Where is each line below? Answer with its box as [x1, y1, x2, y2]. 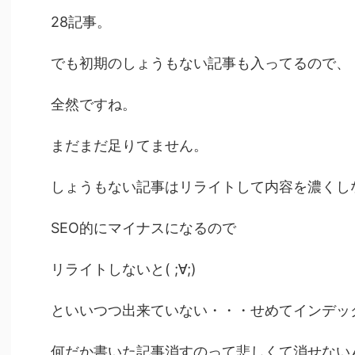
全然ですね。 [51, 95, 136, 113]
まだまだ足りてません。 [51, 136, 208, 154]
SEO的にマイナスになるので [51, 219, 236, 236]
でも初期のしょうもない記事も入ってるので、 [51, 54, 350, 71]
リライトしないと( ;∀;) [51, 260, 197, 277]
